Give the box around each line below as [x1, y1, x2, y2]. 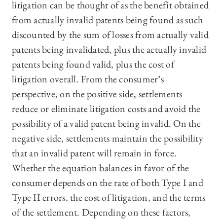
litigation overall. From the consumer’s [12, 73, 164, 86]
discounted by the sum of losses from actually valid [12, 28, 209, 41]
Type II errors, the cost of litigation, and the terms [12, 191, 206, 204]
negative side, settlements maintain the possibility [12, 132, 203, 145]
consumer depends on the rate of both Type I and [12, 176, 203, 189]
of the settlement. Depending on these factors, [12, 206, 191, 219]
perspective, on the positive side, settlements [12, 87, 183, 101]
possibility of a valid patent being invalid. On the [12, 117, 201, 130]
